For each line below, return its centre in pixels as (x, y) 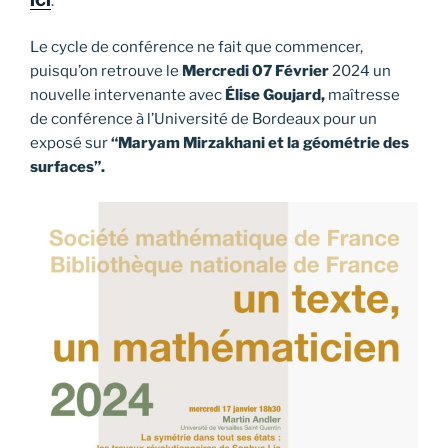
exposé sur (70, 143)
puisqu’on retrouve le (106, 71)
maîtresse (362, 95)
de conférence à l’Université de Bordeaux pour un (203, 119)
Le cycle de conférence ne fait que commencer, (196, 47)
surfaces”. (67, 167)
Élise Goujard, (273, 95)
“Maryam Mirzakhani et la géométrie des (260, 143)
